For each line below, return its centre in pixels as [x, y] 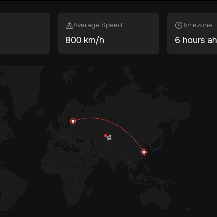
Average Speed [98, 25]
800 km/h [85, 40]
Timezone [197, 25]
